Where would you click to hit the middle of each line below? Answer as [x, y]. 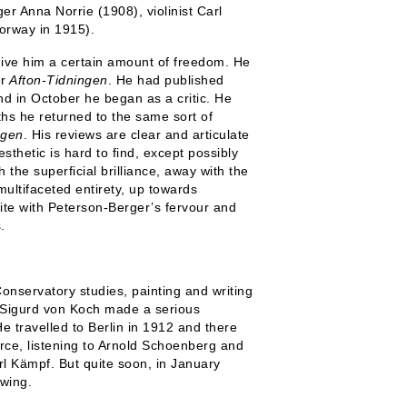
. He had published [166, 80]
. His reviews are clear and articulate [136, 134]
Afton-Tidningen [57, 80]
